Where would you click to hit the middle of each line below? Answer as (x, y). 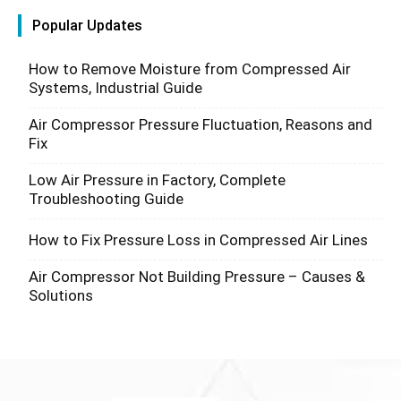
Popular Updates (87, 26)
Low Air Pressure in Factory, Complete (157, 180)
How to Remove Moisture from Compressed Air (190, 69)
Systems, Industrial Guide (115, 88)
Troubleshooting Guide (106, 199)
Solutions (61, 296)
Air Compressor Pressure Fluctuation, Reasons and (200, 125)
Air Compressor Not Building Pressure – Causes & (197, 277)
